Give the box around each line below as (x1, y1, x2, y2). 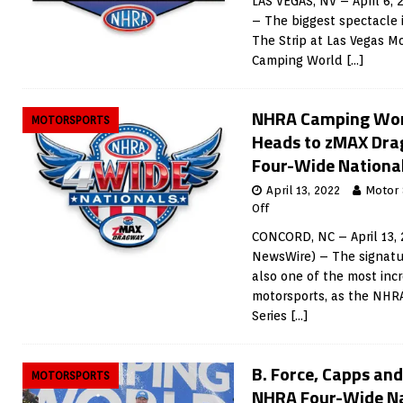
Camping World (252, 53, 346, 67)
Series (252, 309, 291, 323)
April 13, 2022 (266, 184, 340, 197)
